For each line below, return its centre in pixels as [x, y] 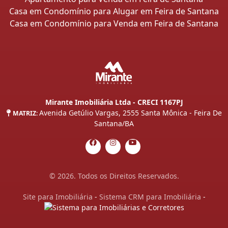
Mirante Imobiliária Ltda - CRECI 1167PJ [114, 102]
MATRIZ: [25, 113]
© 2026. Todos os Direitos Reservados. [114, 176]
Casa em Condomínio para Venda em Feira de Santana [114, 24]
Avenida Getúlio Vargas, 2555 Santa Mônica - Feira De [130, 112]
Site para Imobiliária [58, 196]
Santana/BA [114, 123]
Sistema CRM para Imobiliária [150, 196]
